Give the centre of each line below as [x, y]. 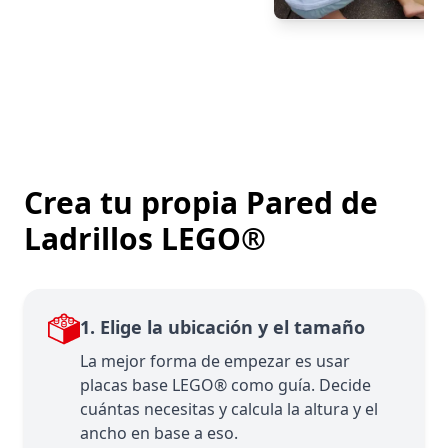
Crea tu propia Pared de [201, 202]
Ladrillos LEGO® [145, 238]
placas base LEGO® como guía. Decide [225, 384]
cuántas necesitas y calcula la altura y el [229, 408]
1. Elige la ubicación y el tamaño [222, 326]
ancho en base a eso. [159, 432]
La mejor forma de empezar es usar [215, 360]
